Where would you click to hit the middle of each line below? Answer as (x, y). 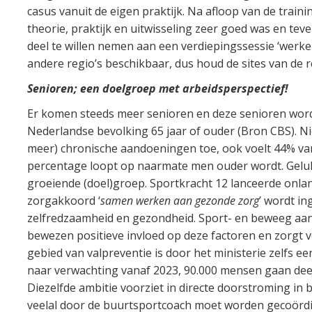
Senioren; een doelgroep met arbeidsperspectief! (157, 88)
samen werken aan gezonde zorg (179, 200)
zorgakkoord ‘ (63, 200)
